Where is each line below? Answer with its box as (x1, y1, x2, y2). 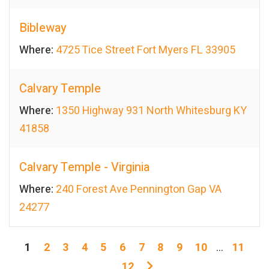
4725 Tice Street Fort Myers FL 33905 (56, 42, 235, 59)
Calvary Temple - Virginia (19, 159, 150, 177)
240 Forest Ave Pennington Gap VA (56, 181, 222, 198)
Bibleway (19, 19, 67, 37)
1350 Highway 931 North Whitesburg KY (56, 103, 247, 119)
